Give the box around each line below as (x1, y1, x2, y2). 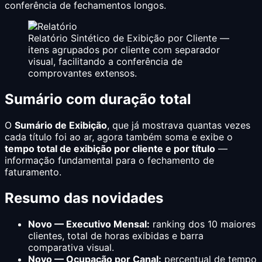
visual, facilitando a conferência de (28, 56, 182, 68)
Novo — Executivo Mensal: (28, 218, 150, 230)
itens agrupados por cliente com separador (28, 44, 220, 56)
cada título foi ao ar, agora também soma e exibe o (5, 130, 233, 143)
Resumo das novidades (5, 189, 163, 206)
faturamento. (5, 166, 61, 178)
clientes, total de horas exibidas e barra (28, 229, 204, 242)
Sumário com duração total (5, 90, 191, 108)
